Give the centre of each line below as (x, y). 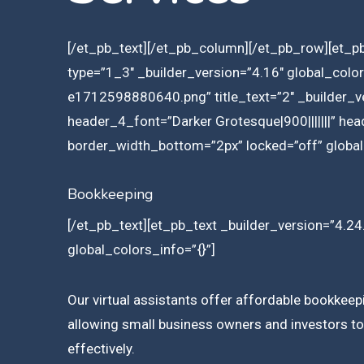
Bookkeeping (110, 194)
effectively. (101, 349)
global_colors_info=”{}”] (141, 249)
